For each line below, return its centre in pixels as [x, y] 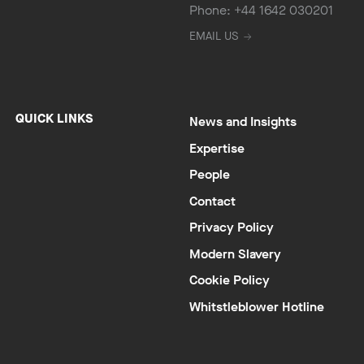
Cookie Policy [230, 280]
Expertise [217, 148]
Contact [213, 201]
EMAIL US [214, 36]
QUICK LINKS [54, 119]
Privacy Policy [232, 227]
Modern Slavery [236, 253]
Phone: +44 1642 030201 [262, 11]
